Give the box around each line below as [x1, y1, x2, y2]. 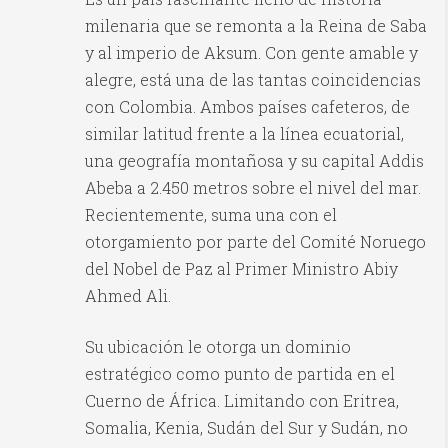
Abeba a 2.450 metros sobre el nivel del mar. [85, 177, 421, 199]
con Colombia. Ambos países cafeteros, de [85, 96, 410, 118]
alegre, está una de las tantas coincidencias [85, 69, 421, 91]
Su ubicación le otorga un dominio [85, 336, 351, 358]
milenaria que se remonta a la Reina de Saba [85, 15, 427, 37]
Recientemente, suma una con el [85, 204, 337, 226]
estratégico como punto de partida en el [85, 363, 395, 385]
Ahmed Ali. [85, 285, 171, 307]
